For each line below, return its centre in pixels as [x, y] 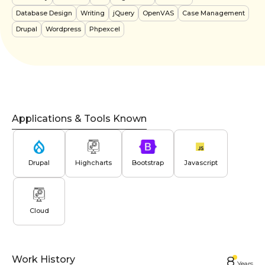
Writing [93, 13]
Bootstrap [148, 162]
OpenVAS [158, 13]
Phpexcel [105, 29]
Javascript [201, 162]
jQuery [124, 13]
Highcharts [93, 162]
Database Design [44, 13]
